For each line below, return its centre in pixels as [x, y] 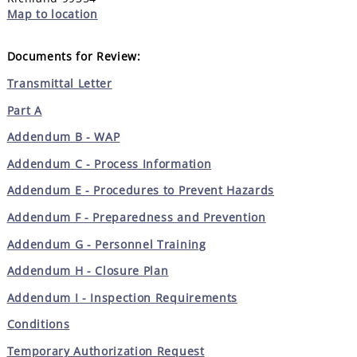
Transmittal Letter [59, 83]
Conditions [38, 324]
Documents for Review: [74, 57]
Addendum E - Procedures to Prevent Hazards [141, 190]
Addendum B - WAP [63, 137]
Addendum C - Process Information [109, 163]
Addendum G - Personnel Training [106, 244]
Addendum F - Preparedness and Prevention [136, 217]
